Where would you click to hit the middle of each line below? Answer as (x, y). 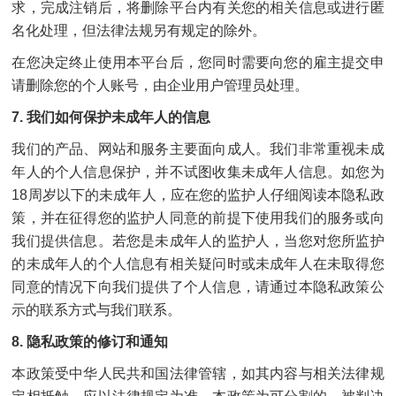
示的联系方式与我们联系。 (97, 310)
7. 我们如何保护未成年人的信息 (111, 117)
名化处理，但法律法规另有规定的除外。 (139, 30)
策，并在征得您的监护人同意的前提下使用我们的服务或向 (198, 218)
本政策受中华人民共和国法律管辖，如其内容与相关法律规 (198, 373)
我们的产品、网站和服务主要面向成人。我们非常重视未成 (198, 149)
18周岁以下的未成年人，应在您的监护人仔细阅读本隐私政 (198, 195)
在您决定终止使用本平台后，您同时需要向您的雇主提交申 (198, 62)
